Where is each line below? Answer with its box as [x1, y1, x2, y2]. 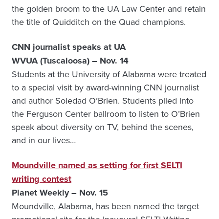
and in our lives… [12, 134, 76, 146]
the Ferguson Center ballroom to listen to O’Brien [12, 108, 200, 120]
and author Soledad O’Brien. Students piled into [12, 94, 194, 107]
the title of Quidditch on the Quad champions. [12, 16, 186, 28]
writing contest [12, 173, 71, 185]
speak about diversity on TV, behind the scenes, [12, 121, 194, 133]
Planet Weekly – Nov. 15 [12, 186, 108, 199]
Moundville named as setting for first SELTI [12, 159, 182, 172]
